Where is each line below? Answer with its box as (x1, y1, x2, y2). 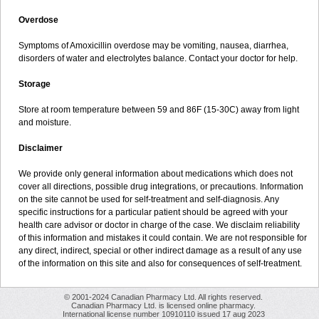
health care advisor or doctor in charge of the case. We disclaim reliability (19, 220, 300, 230)
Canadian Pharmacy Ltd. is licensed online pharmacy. (71, 301, 256, 310)
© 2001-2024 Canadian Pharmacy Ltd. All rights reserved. (64, 293, 263, 301)
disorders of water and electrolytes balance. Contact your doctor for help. (19, 53, 298, 63)
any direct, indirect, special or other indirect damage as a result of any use (19, 246, 302, 256)
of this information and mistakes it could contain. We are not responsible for (19, 233, 307, 243)
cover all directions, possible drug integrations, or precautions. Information (19, 182, 303, 192)
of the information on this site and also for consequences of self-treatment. (19, 258, 302, 268)
